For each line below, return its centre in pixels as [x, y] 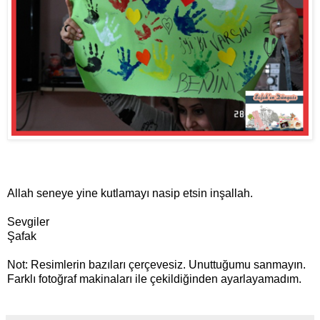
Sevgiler [28, 221]
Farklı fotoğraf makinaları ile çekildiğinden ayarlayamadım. [154, 279]
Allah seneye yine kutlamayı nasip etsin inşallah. [130, 193]
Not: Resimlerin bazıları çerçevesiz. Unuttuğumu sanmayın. [156, 264]
